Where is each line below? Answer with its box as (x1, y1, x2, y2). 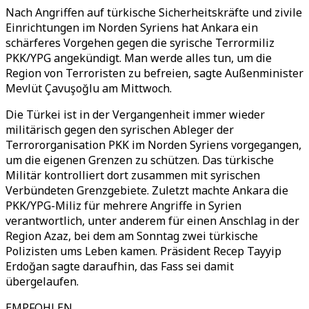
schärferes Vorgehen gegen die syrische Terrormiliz (6, 35, 275, 50)
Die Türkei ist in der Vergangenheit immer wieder (6, 107, 265, 122)
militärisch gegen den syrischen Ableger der (6, 122, 234, 137)
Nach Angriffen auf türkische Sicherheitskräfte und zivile (6, 5, 302, 20)
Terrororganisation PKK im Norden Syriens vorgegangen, (6, 137, 301, 152)
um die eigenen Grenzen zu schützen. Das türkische (6, 152, 274, 168)
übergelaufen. (6, 274, 79, 289)
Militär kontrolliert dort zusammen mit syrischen (6, 168, 260, 183)
